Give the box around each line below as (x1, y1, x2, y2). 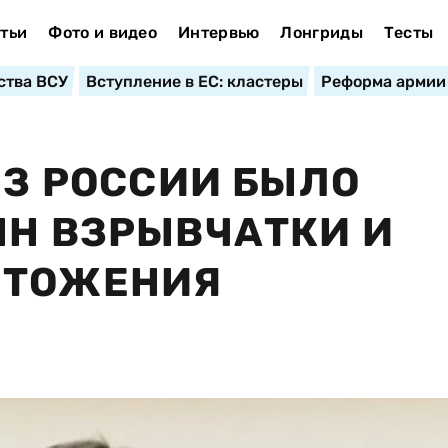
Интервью (177, 23, 260, 42)
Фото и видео (48, 23, 158, 42)
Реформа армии (320, 72, 446, 91)
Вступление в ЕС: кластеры (85, 72, 303, 91)
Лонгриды (280, 23, 363, 42)
